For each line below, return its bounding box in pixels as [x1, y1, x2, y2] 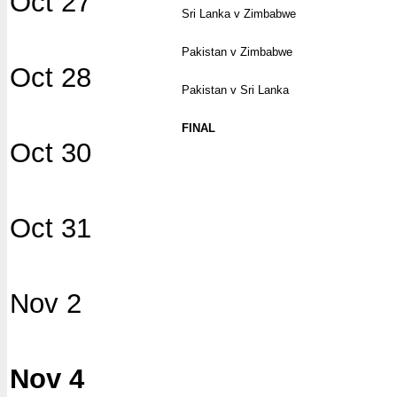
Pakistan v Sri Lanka [182, 82, 289, 97]
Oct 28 [10, 61, 91, 93]
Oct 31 [10, 212, 91, 244]
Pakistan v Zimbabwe [182, 44, 292, 58]
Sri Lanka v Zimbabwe [182, 6, 296, 20]
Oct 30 [10, 136, 91, 168]
